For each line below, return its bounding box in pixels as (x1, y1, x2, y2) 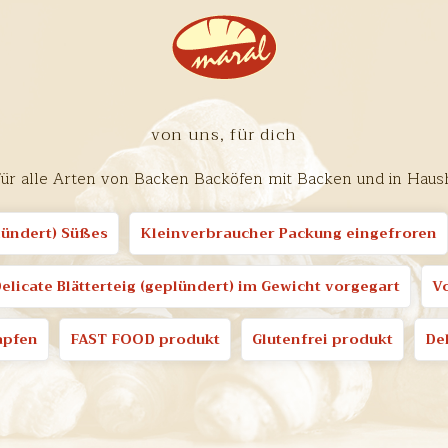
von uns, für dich (151, 121, 297, 149)
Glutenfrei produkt (251, 327, 393, 351)
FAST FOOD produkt (69, 327, 220, 351)
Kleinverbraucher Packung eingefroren (139, 221, 437, 245)
